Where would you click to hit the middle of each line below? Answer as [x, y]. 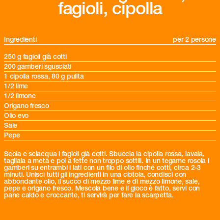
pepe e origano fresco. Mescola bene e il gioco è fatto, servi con [102, 188]
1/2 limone [20, 96]
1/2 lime [16, 86]
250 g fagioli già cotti [35, 56]
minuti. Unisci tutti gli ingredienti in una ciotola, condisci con [95, 174]
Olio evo [16, 115]
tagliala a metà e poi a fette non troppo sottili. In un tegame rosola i [107, 161]
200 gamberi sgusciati [38, 66]
